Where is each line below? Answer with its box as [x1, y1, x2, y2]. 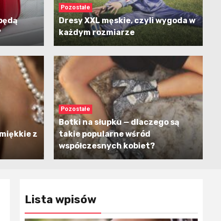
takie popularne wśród [58, 129, 150, 139]
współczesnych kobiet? [58, 141, 155, 151]
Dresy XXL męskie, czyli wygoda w [58, 16, 195, 26]
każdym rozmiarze [58, 28, 135, 37]
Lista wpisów [25, 193, 96, 207]
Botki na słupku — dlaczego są [58, 117, 179, 127]
